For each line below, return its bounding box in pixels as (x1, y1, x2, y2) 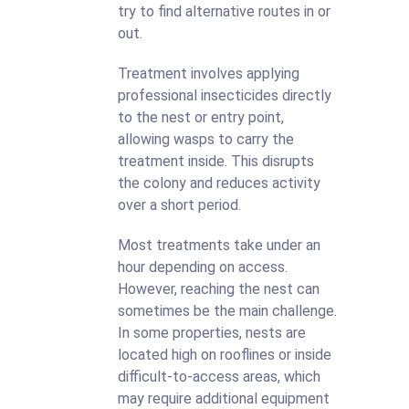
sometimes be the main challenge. (118, 302, 337, 320)
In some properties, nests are (118, 324, 306, 341)
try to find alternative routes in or (118, 3, 330, 20)
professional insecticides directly (118, 87, 331, 104)
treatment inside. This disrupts (118, 152, 314, 170)
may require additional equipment (118, 390, 330, 407)
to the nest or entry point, (118, 109, 284, 126)
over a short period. (118, 196, 241, 214)
